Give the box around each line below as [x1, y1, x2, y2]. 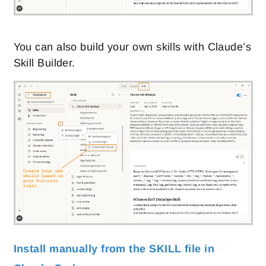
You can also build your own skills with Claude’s [13, 40, 252, 53]
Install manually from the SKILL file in [13, 243, 215, 255]
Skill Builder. [13, 56, 75, 69]
